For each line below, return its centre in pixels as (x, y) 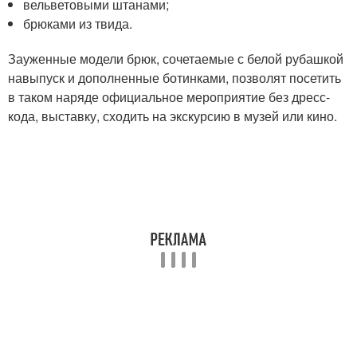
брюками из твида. (78, 24)
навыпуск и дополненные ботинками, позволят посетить (175, 78)
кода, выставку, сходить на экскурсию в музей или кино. (173, 116)
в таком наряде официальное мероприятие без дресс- (169, 97)
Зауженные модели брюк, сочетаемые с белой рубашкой (176, 59)
